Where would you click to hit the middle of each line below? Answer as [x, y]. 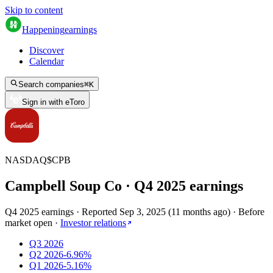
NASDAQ [26, 160]
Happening [43, 30]
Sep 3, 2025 [143, 211]
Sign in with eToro [53, 102]
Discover [47, 50]
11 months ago [199, 211]
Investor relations [93, 222]
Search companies [51, 84]
